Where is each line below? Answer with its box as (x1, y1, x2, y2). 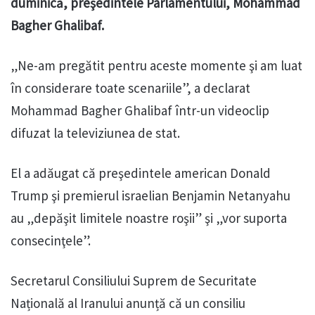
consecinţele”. (11, 232, 91, 250)
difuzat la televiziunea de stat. (11, 124, 180, 142)
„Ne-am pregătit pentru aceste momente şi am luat (11, 57, 302, 75)
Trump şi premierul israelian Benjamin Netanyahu (11, 187, 290, 205)
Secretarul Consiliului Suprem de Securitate (11, 272, 257, 290)
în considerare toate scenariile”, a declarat (11, 79, 250, 97)
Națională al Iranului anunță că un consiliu (11, 295, 245, 312)
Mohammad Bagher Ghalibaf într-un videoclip (11, 102, 269, 120)
